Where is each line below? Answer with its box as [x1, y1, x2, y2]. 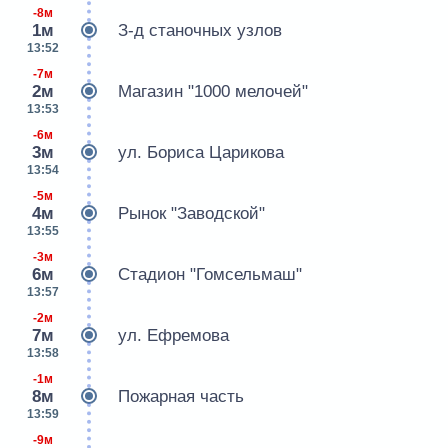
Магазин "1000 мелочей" [118, 82, 308, 102]
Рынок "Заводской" [118, 204, 265, 224]
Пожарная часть [118, 387, 244, 407]
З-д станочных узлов [118, 21, 282, 41]
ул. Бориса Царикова [118, 143, 284, 163]
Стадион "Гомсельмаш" [118, 265, 302, 285]
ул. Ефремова [118, 326, 229, 346]
